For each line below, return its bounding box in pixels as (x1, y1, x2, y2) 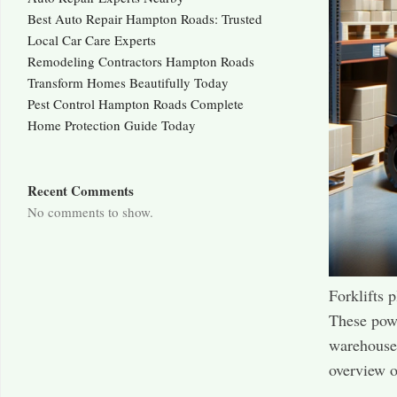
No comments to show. (27, 203, 153, 222)
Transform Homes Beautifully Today (27, 74, 229, 92)
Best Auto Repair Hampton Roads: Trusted (27, 10, 262, 28)
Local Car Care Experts (27, 31, 156, 50)
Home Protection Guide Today (27, 116, 196, 135)
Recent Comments (27, 181, 134, 201)
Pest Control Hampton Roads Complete (27, 95, 244, 113)
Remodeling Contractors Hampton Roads (27, 52, 254, 71)
